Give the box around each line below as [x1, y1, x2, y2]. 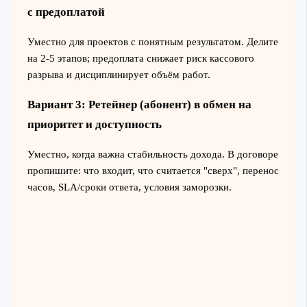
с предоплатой [27, 5, 105, 19]
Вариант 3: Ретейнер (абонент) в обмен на [27, 97, 251, 111]
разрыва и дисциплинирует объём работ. [27, 69, 210, 80]
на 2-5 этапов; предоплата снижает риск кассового [27, 52, 254, 64]
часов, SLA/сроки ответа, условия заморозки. [27, 182, 232, 193]
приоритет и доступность [27, 117, 162, 131]
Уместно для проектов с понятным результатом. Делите [27, 36, 278, 47]
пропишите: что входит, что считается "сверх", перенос [27, 165, 279, 176]
